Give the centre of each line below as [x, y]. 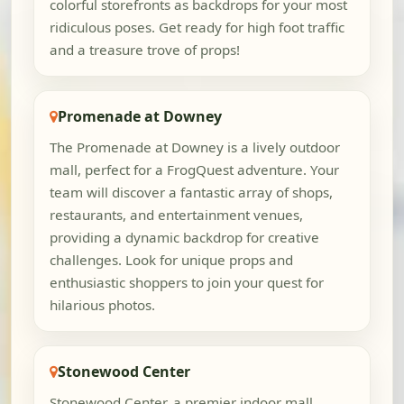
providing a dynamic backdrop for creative [184, 238]
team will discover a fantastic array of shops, [191, 193]
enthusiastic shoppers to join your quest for [186, 283]
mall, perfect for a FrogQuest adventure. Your [194, 170]
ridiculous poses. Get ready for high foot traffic [197, 28]
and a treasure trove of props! [144, 50]
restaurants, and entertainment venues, [176, 215]
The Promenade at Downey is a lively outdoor [194, 147]
